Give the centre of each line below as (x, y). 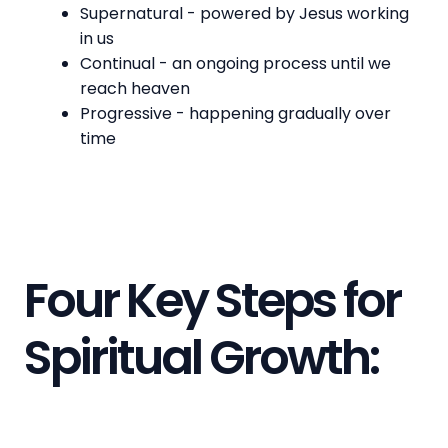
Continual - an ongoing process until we (235, 63)
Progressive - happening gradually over (235, 113)
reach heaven (135, 88)
